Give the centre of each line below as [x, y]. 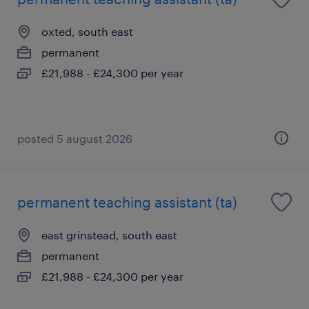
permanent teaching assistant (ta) [127, 202]
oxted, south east [87, 31]
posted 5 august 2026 [75, 138]
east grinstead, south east [109, 235]
